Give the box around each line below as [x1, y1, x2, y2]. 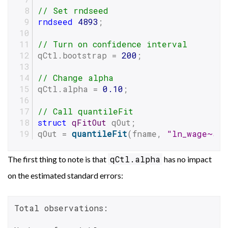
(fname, [127, 128, 167, 139]
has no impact [162, 154, 212, 164]
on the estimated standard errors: [8, 170, 123, 181]
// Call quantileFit [38, 106, 133, 117]
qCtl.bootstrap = [38, 50, 122, 61]
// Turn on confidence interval [38, 39, 187, 50]
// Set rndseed [38, 5, 108, 16]
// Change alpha [38, 72, 113, 83]
